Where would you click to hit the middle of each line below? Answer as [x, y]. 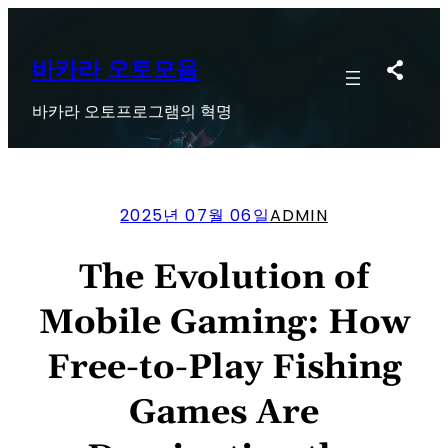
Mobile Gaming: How [224, 322]
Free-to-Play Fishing [224, 367]
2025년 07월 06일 [195, 215]
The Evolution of [224, 277]
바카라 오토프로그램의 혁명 [132, 111]
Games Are [224, 412]
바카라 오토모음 [115, 70]
